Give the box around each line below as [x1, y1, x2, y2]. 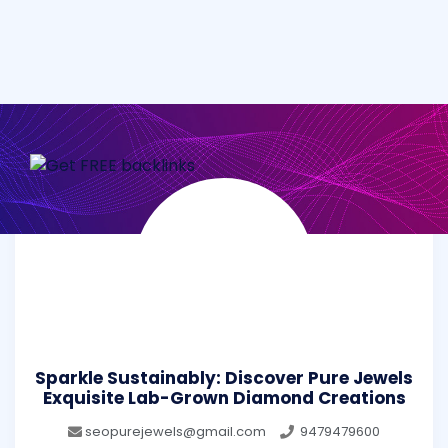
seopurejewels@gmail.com [85, 421, 266, 441]
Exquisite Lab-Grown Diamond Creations [42, 386, 406, 411]
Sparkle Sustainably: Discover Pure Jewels [35, 366, 413, 391]
